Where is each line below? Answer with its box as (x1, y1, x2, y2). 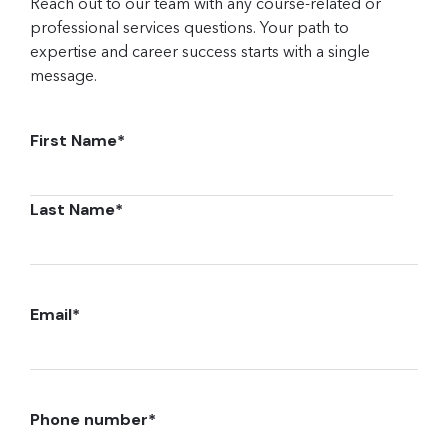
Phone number (30, 409, 148, 430)
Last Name (30, 199, 115, 220)
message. (30, 65, 97, 85)
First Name (30, 130, 117, 151)
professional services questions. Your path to (30, 17, 349, 37)
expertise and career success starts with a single (30, 41, 370, 61)
